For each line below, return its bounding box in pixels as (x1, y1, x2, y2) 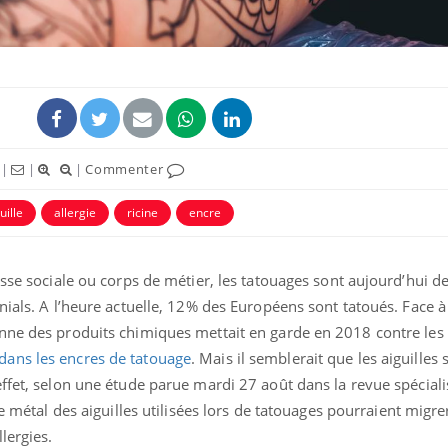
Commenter (85, 159, 168, 178)
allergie (54, 203, 96, 221)
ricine (127, 203, 158, 221)
